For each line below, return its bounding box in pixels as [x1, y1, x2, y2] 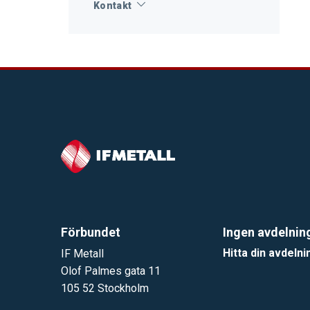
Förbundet [61, 224, 120, 239]
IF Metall [61, 246, 104, 260]
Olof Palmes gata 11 [61, 264, 161, 277]
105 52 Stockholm [61, 281, 149, 295]
